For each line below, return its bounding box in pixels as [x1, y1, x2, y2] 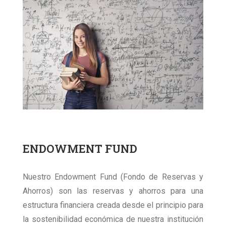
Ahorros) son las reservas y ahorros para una [23, 186, 203, 196]
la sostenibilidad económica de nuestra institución [23, 214, 203, 224]
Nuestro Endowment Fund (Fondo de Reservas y [23, 172, 203, 182]
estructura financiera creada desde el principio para [23, 200, 203, 210]
